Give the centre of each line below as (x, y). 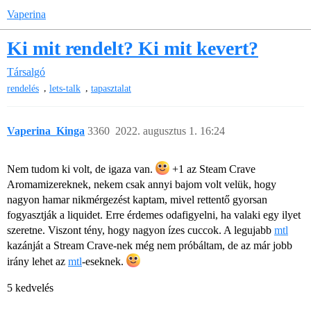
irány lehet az (37, 262)
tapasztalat (111, 89)
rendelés (23, 89)
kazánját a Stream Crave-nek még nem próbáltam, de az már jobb (150, 246)
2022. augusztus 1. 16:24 (170, 131)
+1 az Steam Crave (212, 169)
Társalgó (26, 72)
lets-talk (65, 89)
